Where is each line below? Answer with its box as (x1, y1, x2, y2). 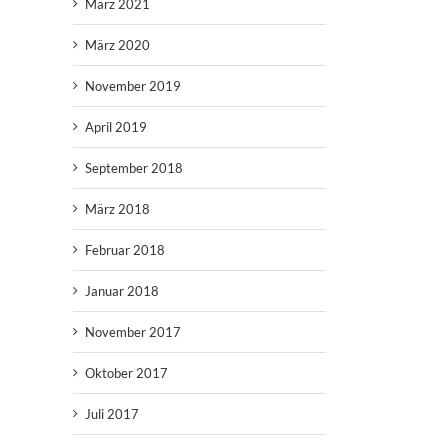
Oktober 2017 (85, 364, 168, 381)
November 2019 (85, 77, 181, 94)
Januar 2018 (85, 282, 159, 299)
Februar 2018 (85, 241, 165, 258)
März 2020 (85, 36, 150, 53)
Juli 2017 (85, 405, 139, 422)
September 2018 (85, 159, 183, 176)
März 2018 (85, 200, 150, 217)
